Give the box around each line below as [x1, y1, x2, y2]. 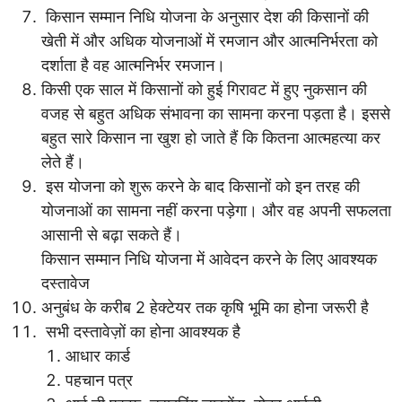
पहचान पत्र [66, 371, 133, 389]
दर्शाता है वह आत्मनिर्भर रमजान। [41, 56, 225, 74]
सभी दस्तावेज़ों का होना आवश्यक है [41, 322, 240, 341]
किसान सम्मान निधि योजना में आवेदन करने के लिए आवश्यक [41, 249, 377, 268]
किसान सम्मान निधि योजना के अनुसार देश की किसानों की [41, 7, 369, 26]
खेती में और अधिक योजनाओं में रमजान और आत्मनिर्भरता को [41, 31, 378, 50]
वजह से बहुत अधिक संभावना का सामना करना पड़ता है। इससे [41, 104, 390, 123]
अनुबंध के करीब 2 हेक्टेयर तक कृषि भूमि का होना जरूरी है [41, 298, 369, 317]
